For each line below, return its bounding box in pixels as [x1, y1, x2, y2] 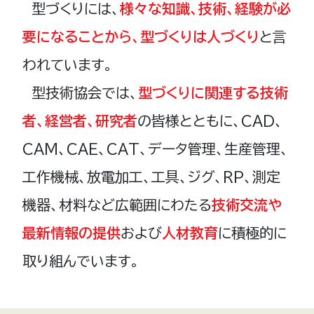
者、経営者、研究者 [22, 114, 137, 128]
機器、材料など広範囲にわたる [22, 198, 212, 212]
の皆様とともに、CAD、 [137, 114, 283, 128]
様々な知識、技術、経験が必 [120, 1, 291, 15]
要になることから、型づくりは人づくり [22, 29, 259, 43]
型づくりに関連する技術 [138, 86, 288, 100]
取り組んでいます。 [22, 254, 139, 268]
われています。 [22, 57, 113, 71]
